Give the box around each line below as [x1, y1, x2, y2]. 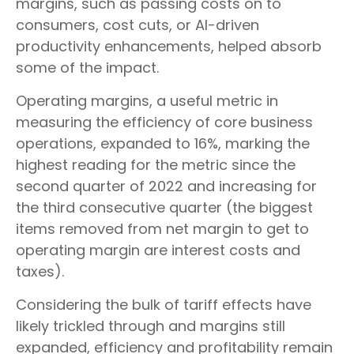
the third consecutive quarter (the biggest [16, 198, 313, 218]
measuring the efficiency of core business [16, 112, 313, 133]
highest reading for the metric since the [16, 155, 296, 175]
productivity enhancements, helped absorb [16, 36, 322, 57]
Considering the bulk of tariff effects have [16, 295, 311, 315]
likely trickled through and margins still [16, 316, 285, 337]
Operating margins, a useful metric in [16, 91, 278, 111]
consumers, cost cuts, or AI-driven [16, 15, 259, 36]
